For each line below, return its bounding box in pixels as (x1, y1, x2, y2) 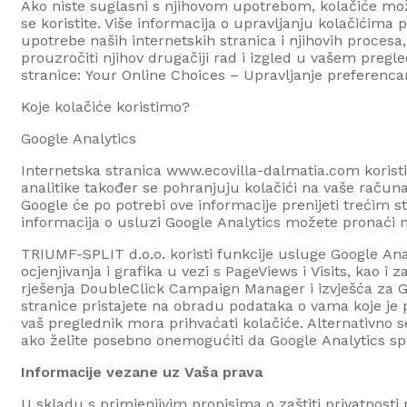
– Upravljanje (225, 65, 327, 84)
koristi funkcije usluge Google (165, 244, 382, 263)
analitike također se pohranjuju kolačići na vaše (21, 178, 359, 196)
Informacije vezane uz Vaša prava (21, 362, 263, 381)
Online (117, 65, 171, 84)
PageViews (225, 262, 298, 280)
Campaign (169, 279, 240, 297)
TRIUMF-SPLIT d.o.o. (21, 244, 165, 263)
